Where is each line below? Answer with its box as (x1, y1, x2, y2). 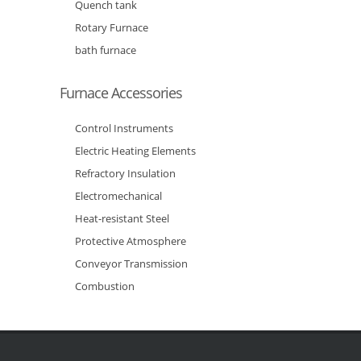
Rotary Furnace (75, 19, 148, 35)
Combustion (75, 278, 135, 293)
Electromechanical (75, 188, 162, 203)
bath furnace (75, 42, 136, 57)
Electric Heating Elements (75, 143, 196, 158)
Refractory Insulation (75, 165, 176, 180)
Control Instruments (75, 120, 173, 135)
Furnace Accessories (60, 82, 182, 102)
